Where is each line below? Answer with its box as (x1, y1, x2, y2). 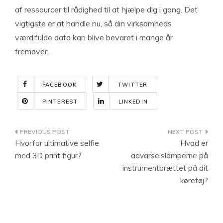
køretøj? (180, 176, 208, 185)
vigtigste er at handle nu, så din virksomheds (15, 18, 172, 28)
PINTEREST (42, 98, 78, 105)
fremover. (15, 46, 49, 56)
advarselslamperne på (131, 151, 208, 160)
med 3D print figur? (15, 151, 82, 160)
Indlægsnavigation (14, 127, 125, 140)
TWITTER (117, 81, 148, 88)
